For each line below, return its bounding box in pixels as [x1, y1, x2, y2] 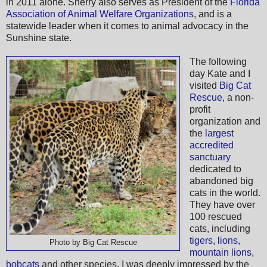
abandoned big [189, 175, 253, 186]
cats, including [189, 223, 250, 234]
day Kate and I [189, 68, 250, 79]
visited [189, 80, 219, 91]
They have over [189, 199, 255, 210]
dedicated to [189, 163, 241, 174]
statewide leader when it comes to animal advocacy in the [6, 20, 249, 31]
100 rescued [189, 211, 242, 222]
